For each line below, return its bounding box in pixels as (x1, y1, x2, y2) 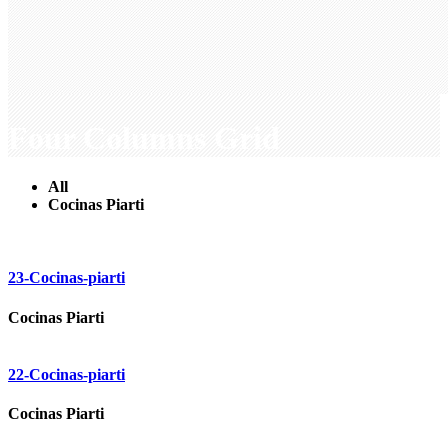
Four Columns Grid (8, 119, 280, 156)
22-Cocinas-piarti (8, 365, 125, 383)
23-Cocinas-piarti (8, 269, 125, 287)
